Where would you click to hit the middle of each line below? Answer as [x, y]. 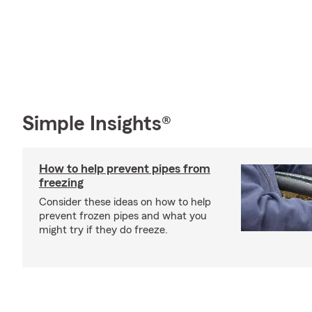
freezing [61, 182]
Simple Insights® [97, 124]
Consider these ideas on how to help [125, 202]
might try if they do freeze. [103, 229]
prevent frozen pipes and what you [123, 216]
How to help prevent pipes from [125, 168]
